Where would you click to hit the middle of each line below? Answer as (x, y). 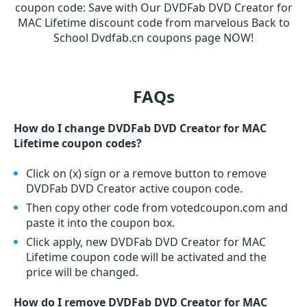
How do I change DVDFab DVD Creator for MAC (140, 128)
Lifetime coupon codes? (78, 144)
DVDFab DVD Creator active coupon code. (134, 189)
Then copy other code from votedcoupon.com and (157, 208)
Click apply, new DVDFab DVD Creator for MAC (146, 242)
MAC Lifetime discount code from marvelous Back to (153, 23)
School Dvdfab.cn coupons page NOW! (153, 38)
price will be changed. (82, 272)
